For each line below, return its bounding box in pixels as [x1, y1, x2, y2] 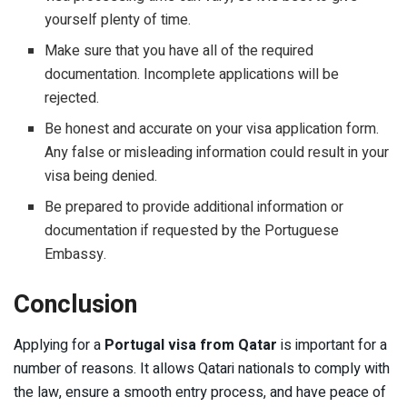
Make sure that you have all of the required [45, 40, 314, 63]
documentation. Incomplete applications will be [45, 64, 340, 86]
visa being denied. [45, 165, 158, 188]
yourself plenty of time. [45, 9, 192, 32]
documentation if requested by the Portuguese [45, 220, 340, 243]
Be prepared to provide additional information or [45, 196, 344, 219]
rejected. [45, 87, 100, 110]
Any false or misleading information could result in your [45, 142, 390, 164]
